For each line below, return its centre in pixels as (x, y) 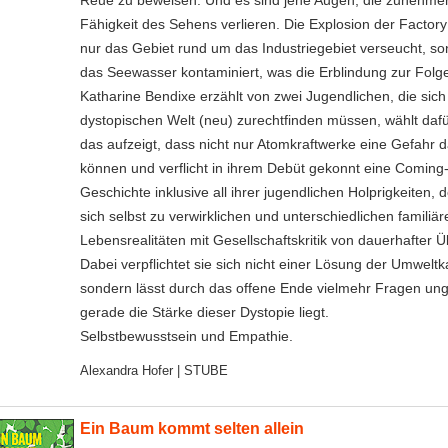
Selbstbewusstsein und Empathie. (186, 336)
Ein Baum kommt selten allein (191, 427)
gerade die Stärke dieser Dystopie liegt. (204, 312)
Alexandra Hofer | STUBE (153, 370)
